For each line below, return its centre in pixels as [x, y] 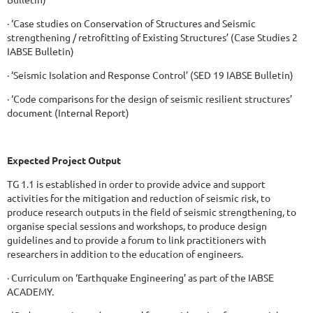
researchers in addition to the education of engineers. [126, 253]
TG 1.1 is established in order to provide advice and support [136, 183]
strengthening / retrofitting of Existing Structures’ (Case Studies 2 [152, 37]
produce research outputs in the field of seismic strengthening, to [152, 211]
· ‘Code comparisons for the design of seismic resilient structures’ [150, 98]
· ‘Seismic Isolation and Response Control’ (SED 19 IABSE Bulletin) [150, 74]
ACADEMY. [30, 291]
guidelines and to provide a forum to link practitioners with [137, 239]
